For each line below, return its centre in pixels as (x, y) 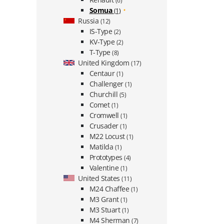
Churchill (104, 94)
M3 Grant (105, 199)
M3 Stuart (105, 209)
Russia (89, 20)
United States (100, 178)
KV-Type (103, 41)
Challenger (107, 83)
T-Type (101, 52)
